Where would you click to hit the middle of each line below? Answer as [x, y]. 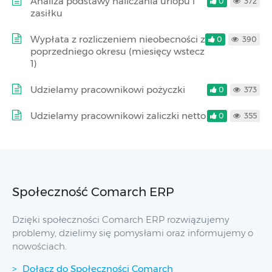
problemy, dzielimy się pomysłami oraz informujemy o [133, 233]
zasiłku [46, 13]
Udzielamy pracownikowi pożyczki [108, 90]
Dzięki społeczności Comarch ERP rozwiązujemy [121, 219]
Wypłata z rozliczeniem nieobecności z [118, 39]
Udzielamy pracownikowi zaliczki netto [118, 116]
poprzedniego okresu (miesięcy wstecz [117, 51]
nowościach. [39, 246]
